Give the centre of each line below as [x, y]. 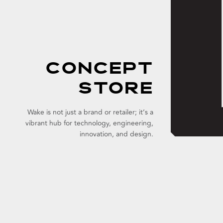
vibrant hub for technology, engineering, [89, 123]
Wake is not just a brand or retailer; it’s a [90, 112]
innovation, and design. [116, 134]
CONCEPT [99, 70]
